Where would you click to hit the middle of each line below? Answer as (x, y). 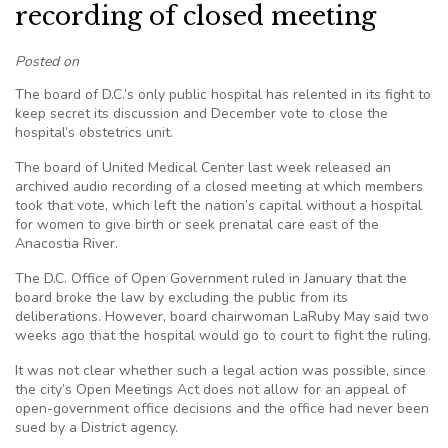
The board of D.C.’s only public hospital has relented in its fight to (223, 94)
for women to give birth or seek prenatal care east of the (197, 224)
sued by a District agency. (96, 427)
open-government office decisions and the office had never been (222, 408)
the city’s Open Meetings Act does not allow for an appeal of (210, 389)
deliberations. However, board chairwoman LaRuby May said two (222, 316)
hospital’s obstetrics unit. (94, 132)
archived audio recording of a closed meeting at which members (219, 186)
